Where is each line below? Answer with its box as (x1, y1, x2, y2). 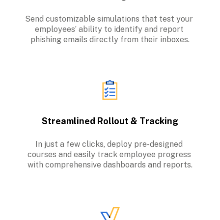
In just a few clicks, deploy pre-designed (35, 139, 183, 149)
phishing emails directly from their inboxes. (30, 35, 190, 45)
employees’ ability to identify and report (34, 25, 184, 34)
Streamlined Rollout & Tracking (42, 116, 178, 127)
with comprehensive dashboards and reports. (27, 160, 192, 170)
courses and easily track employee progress (27, 150, 191, 160)
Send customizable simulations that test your (25, 14, 193, 24)
